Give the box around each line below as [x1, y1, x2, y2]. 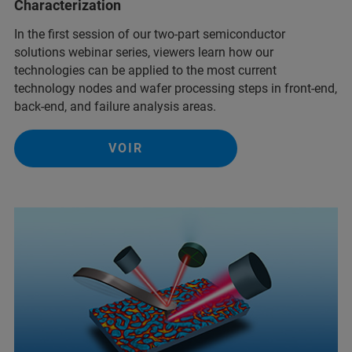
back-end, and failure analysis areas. [14, 99, 216, 115]
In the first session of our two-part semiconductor [14, 27, 285, 42]
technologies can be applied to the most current [14, 63, 277, 79]
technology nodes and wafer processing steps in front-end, [14, 81, 337, 97]
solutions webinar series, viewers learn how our [14, 45, 273, 60]
